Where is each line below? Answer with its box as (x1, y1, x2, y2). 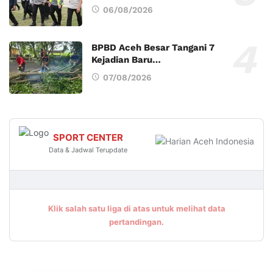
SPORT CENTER (53, 132, 123, 143)
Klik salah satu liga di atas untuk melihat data (48, 204, 225, 213)
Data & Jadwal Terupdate (49, 146, 127, 154)
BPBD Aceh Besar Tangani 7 (91, 42, 214, 54)
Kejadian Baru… (91, 54, 161, 66)
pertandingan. (109, 217, 164, 227)
